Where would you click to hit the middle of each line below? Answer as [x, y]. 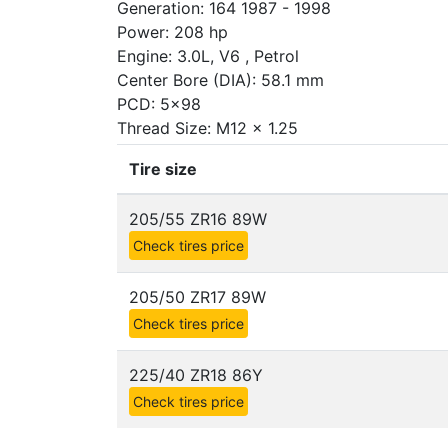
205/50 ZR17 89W [197, 297]
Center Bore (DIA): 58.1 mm [220, 80]
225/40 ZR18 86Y [196, 375]
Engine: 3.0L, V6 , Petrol [208, 56]
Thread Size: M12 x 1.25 [207, 128]
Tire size [163, 169]
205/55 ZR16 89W [198, 219]
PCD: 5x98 [159, 104]
